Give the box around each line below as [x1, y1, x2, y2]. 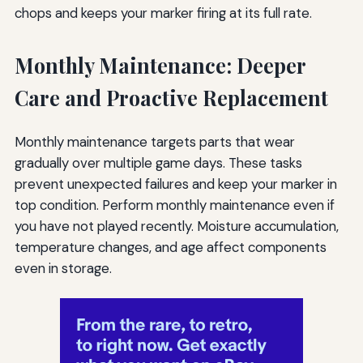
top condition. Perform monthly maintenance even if [14, 195, 335, 214]
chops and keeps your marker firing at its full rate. [14, 3, 312, 22]
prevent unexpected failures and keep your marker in [14, 174, 337, 193]
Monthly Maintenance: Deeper [14, 51, 305, 79]
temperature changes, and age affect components [14, 237, 327, 256]
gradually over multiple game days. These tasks [14, 153, 302, 172]
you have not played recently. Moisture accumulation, [14, 216, 339, 235]
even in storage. [14, 258, 112, 277]
